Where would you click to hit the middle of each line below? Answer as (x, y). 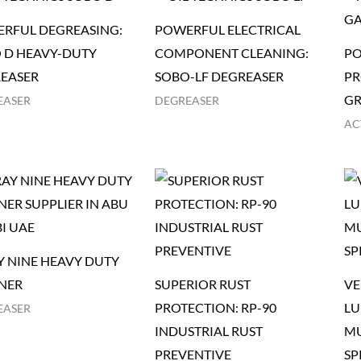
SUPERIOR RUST (203, 284)
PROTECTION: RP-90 (216, 308)
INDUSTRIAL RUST (209, 331)
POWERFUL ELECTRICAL (228, 29)
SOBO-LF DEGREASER (220, 76)
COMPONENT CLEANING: (232, 52)
